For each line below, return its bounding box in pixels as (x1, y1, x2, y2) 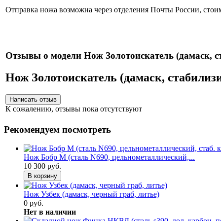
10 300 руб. (24, 162, 61, 171)
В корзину (28, 172, 57, 180)
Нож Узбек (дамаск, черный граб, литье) (24, 190, 159, 199)
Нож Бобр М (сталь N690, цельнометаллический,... (24, 153, 195, 162)
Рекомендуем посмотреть (4, 124, 111, 135)
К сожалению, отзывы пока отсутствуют (5, 104, 142, 113)
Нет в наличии (24, 208, 76, 217)
